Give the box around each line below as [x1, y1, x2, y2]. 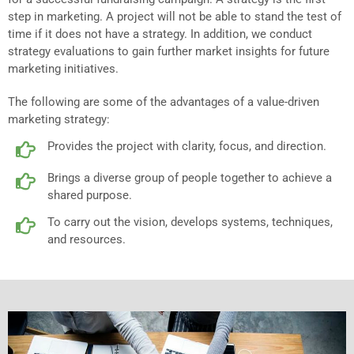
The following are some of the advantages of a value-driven [8, 94, 319, 109]
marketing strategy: [8, 111, 110, 126]
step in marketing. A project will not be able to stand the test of [8, 9, 341, 24]
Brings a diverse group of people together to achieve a [47, 170, 332, 185]
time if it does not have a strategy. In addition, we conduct [8, 26, 312, 41]
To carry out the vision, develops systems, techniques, [47, 214, 333, 229]
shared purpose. [47, 187, 132, 202]
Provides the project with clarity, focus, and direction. [47, 138, 326, 153]
